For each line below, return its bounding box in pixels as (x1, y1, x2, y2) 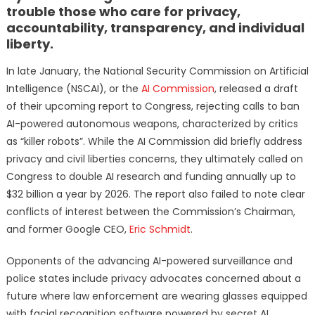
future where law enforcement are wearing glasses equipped (6, 289, 307, 304)
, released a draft (214, 82, 298, 96)
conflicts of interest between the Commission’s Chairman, (6, 205, 295, 219)
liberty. (6, 35, 53, 53)
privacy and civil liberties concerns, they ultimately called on (6, 152, 303, 167)
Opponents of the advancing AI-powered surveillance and (6, 254, 292, 269)
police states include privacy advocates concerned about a (6, 271, 301, 286)
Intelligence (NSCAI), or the (6, 82, 141, 96)
